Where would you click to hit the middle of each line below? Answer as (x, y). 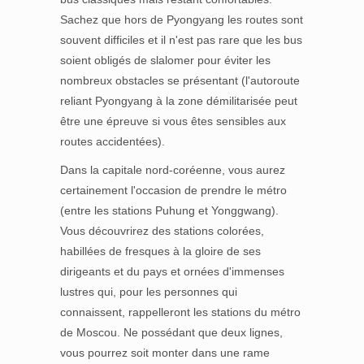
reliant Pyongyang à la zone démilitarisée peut (179, 101)
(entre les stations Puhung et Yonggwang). (169, 210)
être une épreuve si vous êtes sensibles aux (173, 121)
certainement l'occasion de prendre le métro (173, 190)
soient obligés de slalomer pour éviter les (165, 60)
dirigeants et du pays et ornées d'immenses (172, 271)
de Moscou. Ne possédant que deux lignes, (171, 332)
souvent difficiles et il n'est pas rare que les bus (181, 40)
